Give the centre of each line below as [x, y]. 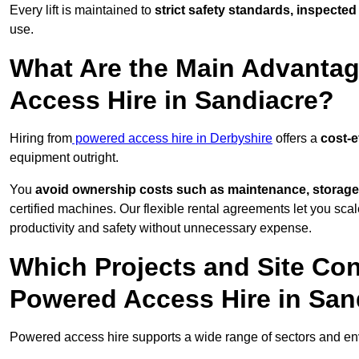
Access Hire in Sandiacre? [172, 101]
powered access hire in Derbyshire [172, 139]
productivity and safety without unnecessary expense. [161, 228]
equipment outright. [64, 158]
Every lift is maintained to [82, 10]
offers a [296, 139]
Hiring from [41, 139]
